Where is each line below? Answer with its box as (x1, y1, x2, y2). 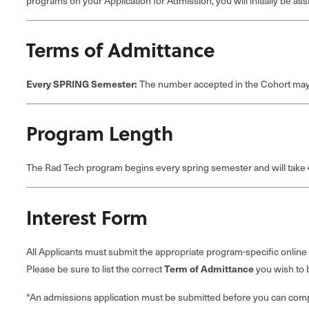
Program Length (26, 119, 173, 148)
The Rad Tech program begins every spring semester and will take (26, 160, 308, 175)
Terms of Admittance (26, 35, 215, 64)
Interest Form (26, 202, 148, 231)
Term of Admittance (164, 261, 254, 275)
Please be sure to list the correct (26, 261, 164, 276)
